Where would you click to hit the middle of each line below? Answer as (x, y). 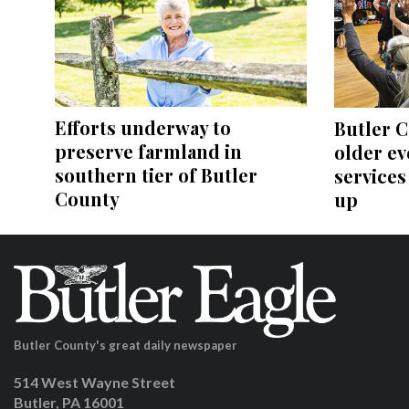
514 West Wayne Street (94, 382)
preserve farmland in (148, 152)
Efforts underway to (143, 128)
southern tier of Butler (156, 175)
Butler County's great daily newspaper (126, 345)
